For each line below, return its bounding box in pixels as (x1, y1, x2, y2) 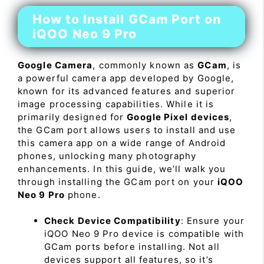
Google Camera (18, 59, 93, 71)
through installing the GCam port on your (18, 176, 218, 187)
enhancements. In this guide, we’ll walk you (18, 163, 226, 174)
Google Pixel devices (127, 111, 230, 123)
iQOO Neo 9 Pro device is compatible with (44, 228, 245, 240)
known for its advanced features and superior (18, 85, 236, 97)
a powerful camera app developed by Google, (18, 72, 235, 84)
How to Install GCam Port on (32, 11, 221, 27)
